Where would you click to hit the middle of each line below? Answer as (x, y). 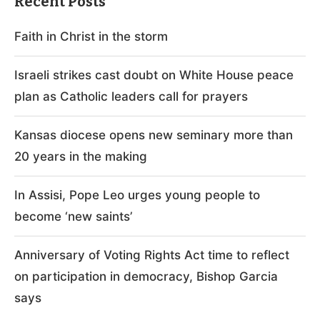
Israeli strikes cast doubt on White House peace (154, 75)
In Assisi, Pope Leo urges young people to (137, 195)
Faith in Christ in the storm (91, 36)
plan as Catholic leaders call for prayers (131, 96)
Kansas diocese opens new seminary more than (154, 135)
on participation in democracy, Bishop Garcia (146, 276)
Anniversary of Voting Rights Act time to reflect (152, 255)
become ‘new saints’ (73, 216)
